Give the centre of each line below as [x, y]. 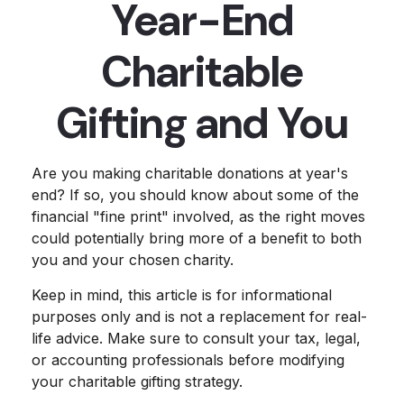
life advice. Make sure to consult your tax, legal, [196, 338]
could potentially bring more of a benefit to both [197, 238]
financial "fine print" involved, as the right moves [198, 216]
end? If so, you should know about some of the [195, 195]
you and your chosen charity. [133, 260]
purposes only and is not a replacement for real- [199, 317]
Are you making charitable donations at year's [190, 173]
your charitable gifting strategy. [137, 381]
